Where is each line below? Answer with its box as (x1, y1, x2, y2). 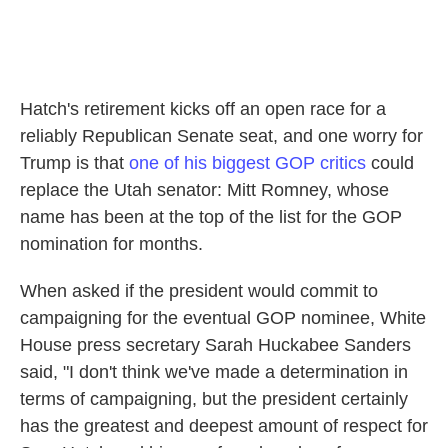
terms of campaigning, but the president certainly (20, 389, 408, 410)
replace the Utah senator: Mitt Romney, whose (20, 180, 389, 201)
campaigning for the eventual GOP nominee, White (20, 308, 426, 329)
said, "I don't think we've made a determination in (20, 362, 408, 383)
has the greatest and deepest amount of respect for (20, 416, 428, 437)
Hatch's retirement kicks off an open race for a (20, 99, 386, 120)
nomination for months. (20, 234, 203, 255)
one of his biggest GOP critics (129, 153, 371, 174)
